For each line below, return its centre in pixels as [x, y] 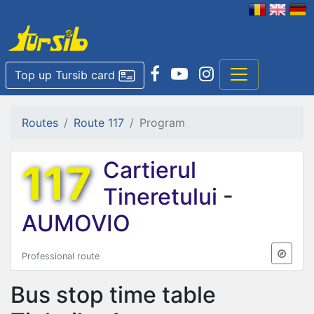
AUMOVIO [76, 223]
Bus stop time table [113, 294]
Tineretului [163, 196]
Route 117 [99, 122]
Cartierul [150, 170]
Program [162, 122]
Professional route [61, 256]
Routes [40, 122]
